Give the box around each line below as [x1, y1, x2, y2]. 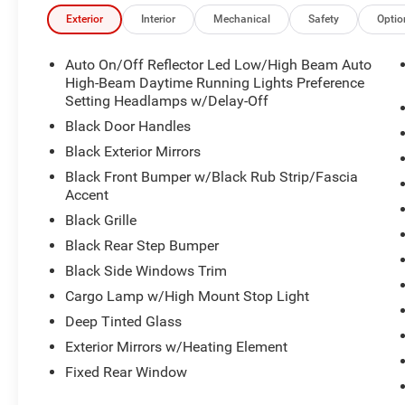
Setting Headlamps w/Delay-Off [65, 91, 269, 109]
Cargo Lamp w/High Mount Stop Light [65, 287, 310, 305]
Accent [65, 185, 109, 203]
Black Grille [65, 211, 137, 229]
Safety [308, 12, 340, 25]
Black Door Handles [65, 117, 192, 135]
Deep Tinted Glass [65, 312, 183, 330]
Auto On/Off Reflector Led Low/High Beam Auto [65, 55, 372, 73]
